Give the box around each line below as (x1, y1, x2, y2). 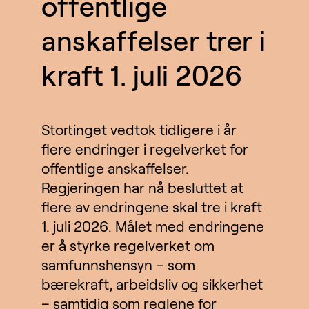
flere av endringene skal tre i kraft (41, 199, 262, 215)
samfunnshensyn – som (41, 257, 195, 273)
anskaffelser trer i (41, 26, 266, 57)
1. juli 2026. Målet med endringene (41, 218, 264, 235)
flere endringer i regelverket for (41, 141, 248, 157)
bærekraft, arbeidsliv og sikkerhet (41, 276, 263, 292)
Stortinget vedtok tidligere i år (41, 121, 237, 138)
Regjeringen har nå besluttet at (41, 179, 243, 196)
